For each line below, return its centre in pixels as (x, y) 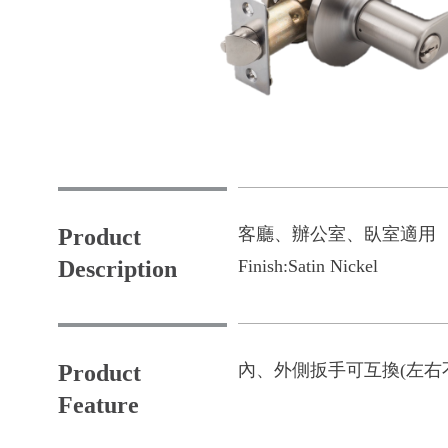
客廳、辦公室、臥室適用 (337, 233)
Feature (98, 404)
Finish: (263, 265)
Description (117, 268)
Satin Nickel (333, 265)
